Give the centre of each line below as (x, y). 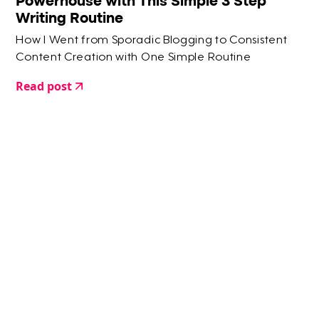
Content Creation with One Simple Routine (134, 58)
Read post (44, 87)
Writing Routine (70, 18)
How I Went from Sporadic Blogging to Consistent (152, 41)
